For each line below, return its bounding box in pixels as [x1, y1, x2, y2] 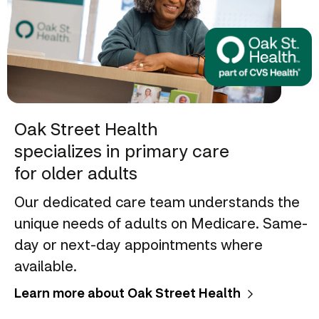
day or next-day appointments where [14, 234, 263, 253]
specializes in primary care [14, 139, 229, 162]
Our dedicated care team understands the [14, 192, 300, 211]
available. [14, 256, 77, 275]
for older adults [14, 161, 137, 184]
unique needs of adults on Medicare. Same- [14, 213, 308, 232]
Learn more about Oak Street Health [14, 283, 241, 301]
